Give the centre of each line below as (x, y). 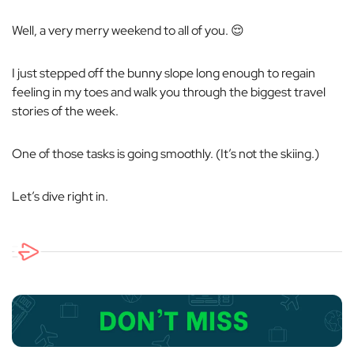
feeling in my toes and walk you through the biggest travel (169, 92)
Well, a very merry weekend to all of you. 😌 (129, 31)
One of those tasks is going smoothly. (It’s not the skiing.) (166, 154)
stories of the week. (65, 111)
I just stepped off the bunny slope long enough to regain (164, 73)
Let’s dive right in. (60, 197)
